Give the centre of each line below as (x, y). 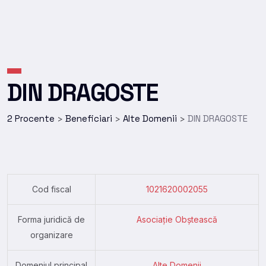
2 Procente (31, 118)
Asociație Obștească (177, 219)
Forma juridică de (51, 219)
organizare (51, 235)
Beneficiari (89, 118)
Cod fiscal (51, 189)
